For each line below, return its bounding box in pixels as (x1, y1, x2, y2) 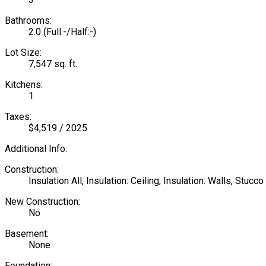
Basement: (5, 227, 49, 239)
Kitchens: (5, 78, 43, 90)
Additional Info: (5, 142, 67, 154)
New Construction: (5, 195, 80, 207)
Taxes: (5, 110, 31, 122)
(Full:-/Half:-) (43, 26, 96, 37)
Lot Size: (5, 46, 42, 58)
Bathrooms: (5, 14, 52, 26)
